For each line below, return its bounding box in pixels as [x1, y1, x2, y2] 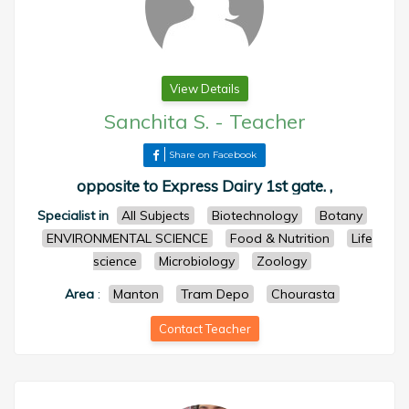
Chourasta [271, 286, 335, 302]
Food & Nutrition [229, 230, 330, 246]
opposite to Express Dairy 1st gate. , [77, 176, 332, 195]
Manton [113, 286, 159, 302]
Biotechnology [212, 207, 298, 224]
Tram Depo [181, 286, 249, 302]
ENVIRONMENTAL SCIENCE [46, 230, 208, 246]
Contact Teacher [158, 321, 251, 336]
